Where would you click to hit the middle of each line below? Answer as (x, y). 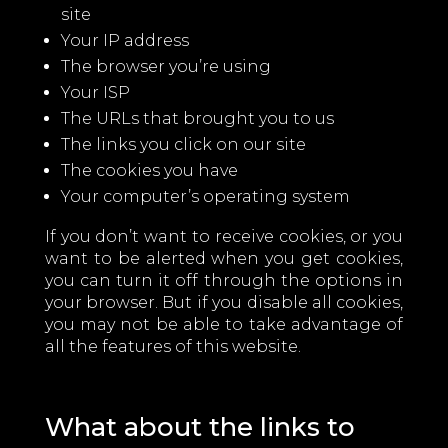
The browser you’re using (165, 66)
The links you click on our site (183, 144)
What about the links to (199, 427)
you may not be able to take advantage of (224, 324)
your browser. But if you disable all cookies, (224, 302)
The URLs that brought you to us (197, 118)
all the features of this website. (172, 346)
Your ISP (95, 92)
